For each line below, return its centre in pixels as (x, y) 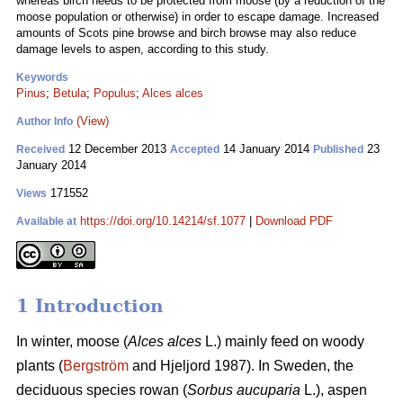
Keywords (42, 77)
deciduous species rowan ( (102, 390)
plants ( (40, 366)
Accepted (195, 149)
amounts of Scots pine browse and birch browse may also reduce (186, 33)
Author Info (45, 121)
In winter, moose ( (72, 342)
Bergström (96, 366)
